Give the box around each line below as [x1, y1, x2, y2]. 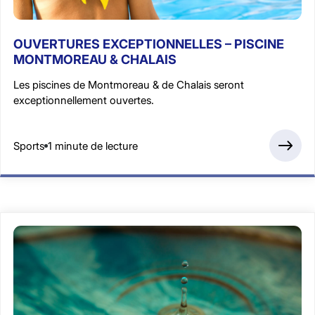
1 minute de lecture [48, 139, 138, 153]
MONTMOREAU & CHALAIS [13, 52, 176, 67]
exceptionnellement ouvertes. [13, 94, 154, 108]
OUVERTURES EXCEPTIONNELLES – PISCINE [13, 37, 284, 52]
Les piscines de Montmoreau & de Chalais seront [13, 78, 244, 92]
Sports [13, 139, 44, 153]
